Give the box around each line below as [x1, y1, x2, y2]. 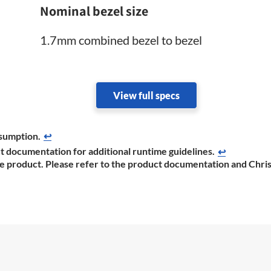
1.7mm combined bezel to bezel [40, 33, 203, 48]
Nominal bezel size [40, 2, 149, 20]
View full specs [113, 90, 180, 102]
